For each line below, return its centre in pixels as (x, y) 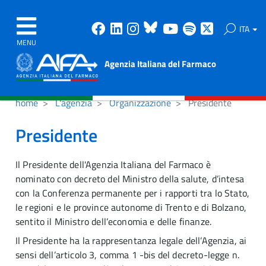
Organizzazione (140, 103)
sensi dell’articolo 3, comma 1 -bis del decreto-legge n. (127, 255)
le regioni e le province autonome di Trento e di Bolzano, (131, 207)
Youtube (205, 28)
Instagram (172, 28)
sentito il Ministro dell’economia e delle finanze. (115, 221)
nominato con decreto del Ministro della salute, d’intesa (130, 179)
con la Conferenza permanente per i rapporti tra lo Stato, (133, 193)
